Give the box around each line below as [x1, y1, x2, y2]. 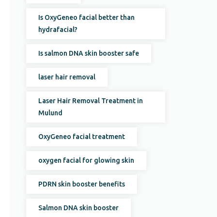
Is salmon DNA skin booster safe [38, 49, 139, 57]
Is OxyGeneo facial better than [38, 14, 135, 21]
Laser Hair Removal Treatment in [38, 97, 143, 105]
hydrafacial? [38, 26, 78, 33]
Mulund [38, 109, 63, 117]
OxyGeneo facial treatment [38, 133, 125, 140]
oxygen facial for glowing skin [38, 156, 135, 164]
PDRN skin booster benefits [38, 180, 125, 188]
